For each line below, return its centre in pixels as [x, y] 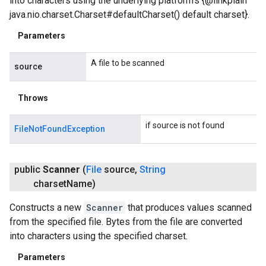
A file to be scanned [128, 63]
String [153, 169]
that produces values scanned [189, 207]
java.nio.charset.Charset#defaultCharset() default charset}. [129, 14]
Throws [33, 98]
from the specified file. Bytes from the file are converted [126, 221]
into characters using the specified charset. [99, 236]
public [28, 169]
